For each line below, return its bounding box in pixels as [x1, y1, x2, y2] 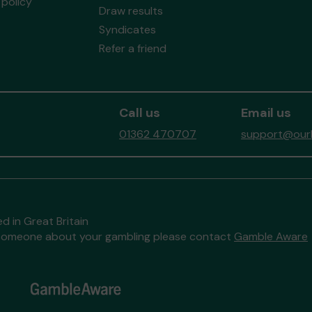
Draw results [98, 3, 163, 18]
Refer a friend [98, 41, 166, 56]
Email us [241, 104, 291, 121]
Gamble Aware [234, 229, 308, 244]
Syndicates [98, 22, 156, 37]
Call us [119, 104, 160, 121]
